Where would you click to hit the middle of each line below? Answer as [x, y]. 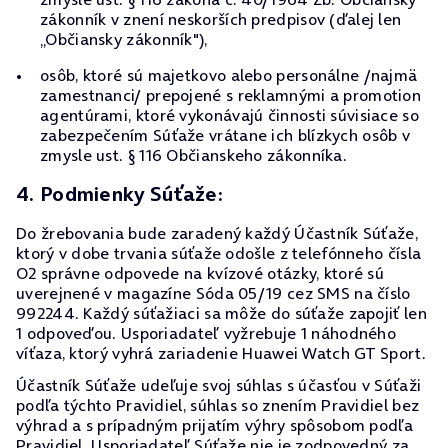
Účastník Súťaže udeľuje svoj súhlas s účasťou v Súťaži [219, 385]
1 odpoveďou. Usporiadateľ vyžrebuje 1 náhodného [206, 333]
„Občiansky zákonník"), [124, 39]
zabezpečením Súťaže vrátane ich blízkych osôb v [225, 135]
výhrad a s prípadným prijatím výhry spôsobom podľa [214, 425]
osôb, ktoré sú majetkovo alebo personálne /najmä [229, 75]
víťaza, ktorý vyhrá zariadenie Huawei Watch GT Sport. [221, 353]
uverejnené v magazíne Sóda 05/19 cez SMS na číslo [213, 293]
